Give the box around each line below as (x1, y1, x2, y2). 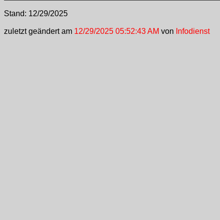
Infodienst (176, 27, 210, 35)
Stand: (4, 9, 28, 18)
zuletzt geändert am (4, 27, 72, 35)
